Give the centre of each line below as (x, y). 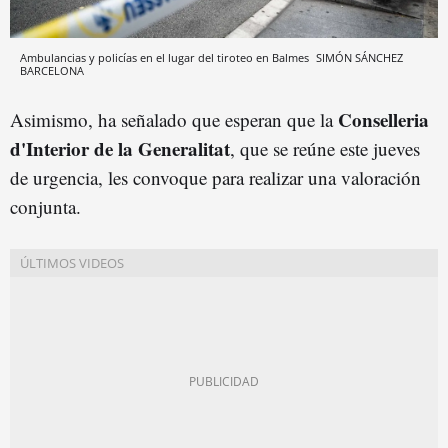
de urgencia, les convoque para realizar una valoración (215, 177)
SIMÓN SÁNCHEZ (359, 57)
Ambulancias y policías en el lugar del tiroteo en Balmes (166, 57)
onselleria (390, 119)
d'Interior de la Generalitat (120, 148)
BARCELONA (52, 70)
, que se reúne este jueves (325, 148)
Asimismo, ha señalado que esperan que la (174, 119)
